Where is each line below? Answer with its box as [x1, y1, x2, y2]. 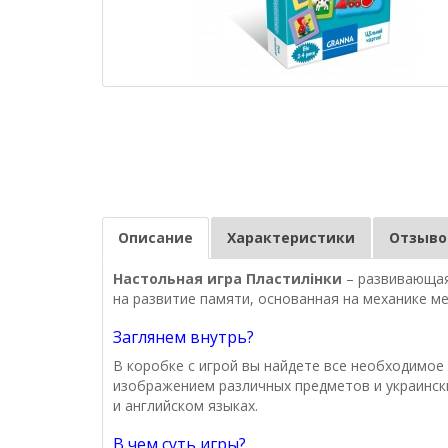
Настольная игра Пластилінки [113, 269, 342, 289]
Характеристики [227, 228, 355, 248]
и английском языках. [113, 396, 258, 416]
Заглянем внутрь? [113, 326, 254, 349]
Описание [118, 228, 193, 248]
